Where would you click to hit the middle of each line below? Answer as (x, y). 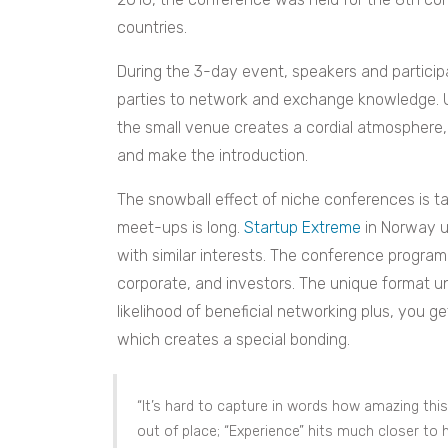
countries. (152, 27)
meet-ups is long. (180, 227)
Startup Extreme (302, 227)
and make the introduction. (212, 155)
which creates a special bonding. (233, 339)
